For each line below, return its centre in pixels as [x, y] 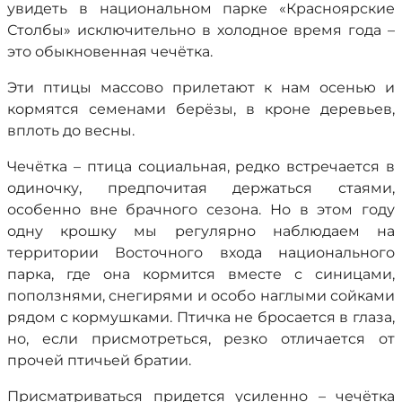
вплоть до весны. [71, 131]
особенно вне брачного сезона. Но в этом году [201, 210]
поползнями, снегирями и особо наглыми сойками [201, 296]
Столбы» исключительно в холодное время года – [201, 30]
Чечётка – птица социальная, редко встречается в [201, 166]
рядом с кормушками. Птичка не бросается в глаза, [201, 317]
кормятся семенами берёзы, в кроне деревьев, [201, 109]
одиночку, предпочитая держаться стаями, [201, 188]
